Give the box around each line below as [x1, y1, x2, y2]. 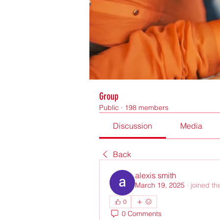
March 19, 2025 [135, 180, 185, 190]
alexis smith [135, 170, 176, 180]
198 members [125, 103, 168, 112]
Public [99, 103, 119, 112]
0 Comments [122, 209, 162, 219]
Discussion [113, 120, 153, 131]
